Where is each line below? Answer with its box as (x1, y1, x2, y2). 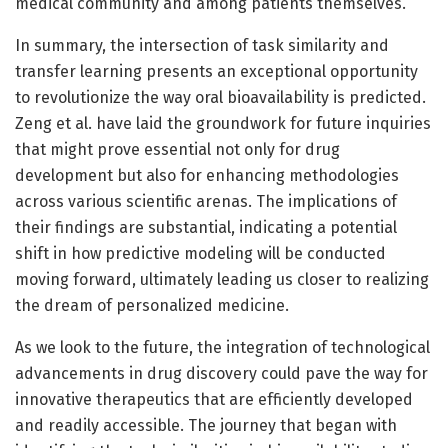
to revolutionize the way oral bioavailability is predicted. (15, 87, 426, 107)
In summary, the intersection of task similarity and (15, 35, 389, 55)
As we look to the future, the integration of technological (15, 337, 430, 357)
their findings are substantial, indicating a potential (15, 217, 397, 237)
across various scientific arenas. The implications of (15, 191, 397, 211)
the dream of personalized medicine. (15, 295, 289, 315)
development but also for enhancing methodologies (15, 165, 399, 185)
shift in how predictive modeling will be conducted (15, 243, 386, 263)
